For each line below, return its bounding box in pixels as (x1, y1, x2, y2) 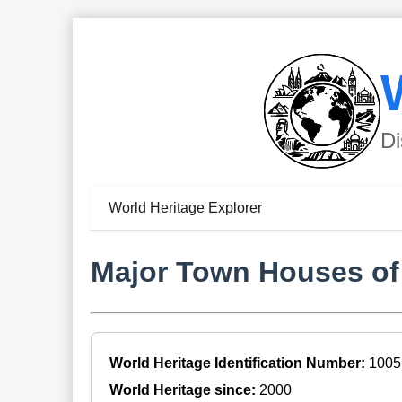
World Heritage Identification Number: (109, 354, 369, 371)
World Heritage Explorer (108, 200, 262, 216)
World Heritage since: (109, 381, 259, 398)
